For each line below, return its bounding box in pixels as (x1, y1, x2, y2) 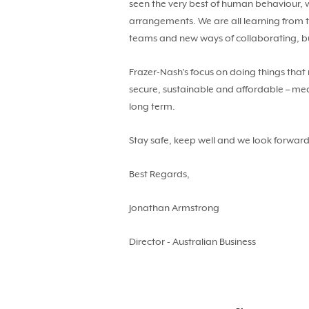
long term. (129, 101, 175, 112)
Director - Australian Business (129, 236, 256, 247)
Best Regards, (129, 168, 190, 179)
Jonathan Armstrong (129, 202, 219, 213)
